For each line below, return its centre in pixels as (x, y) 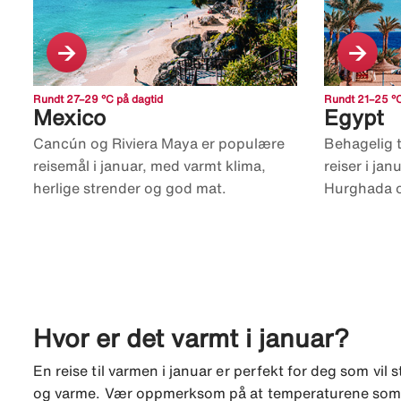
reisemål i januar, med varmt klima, (149, 166)
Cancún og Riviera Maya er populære (159, 144)
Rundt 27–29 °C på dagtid (98, 99)
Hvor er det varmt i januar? (191, 338)
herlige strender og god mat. (130, 188)
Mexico (69, 118)
